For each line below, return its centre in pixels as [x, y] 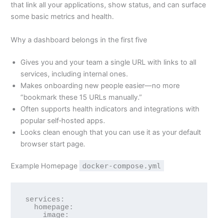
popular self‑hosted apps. [63, 120]
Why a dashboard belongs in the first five [79, 40]
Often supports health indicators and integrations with [110, 109]
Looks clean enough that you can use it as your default [111, 132]
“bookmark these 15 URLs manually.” [82, 97]
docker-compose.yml [122, 166]
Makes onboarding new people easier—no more [100, 85]
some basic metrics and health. [63, 17]
